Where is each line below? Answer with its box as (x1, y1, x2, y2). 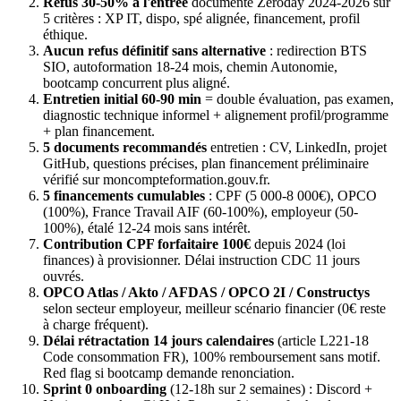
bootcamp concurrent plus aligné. (43, 74, 230, 90)
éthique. (43, 26, 88, 42)
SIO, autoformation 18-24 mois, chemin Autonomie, (43, 58, 337, 74)
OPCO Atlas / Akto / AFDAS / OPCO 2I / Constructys (43, 284, 370, 300)
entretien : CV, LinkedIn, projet (207, 139, 387, 155)
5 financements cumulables (43, 187, 205, 203)
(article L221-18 (274, 332, 369, 348)
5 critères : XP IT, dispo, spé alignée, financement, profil (43, 10, 360, 26)
